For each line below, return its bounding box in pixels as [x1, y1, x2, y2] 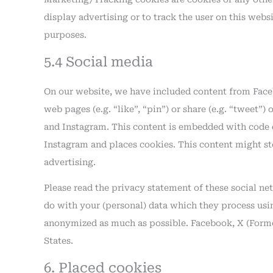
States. [44, 236, 73, 246]
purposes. [44, 30, 87, 40]
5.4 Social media [44, 54, 153, 69]
